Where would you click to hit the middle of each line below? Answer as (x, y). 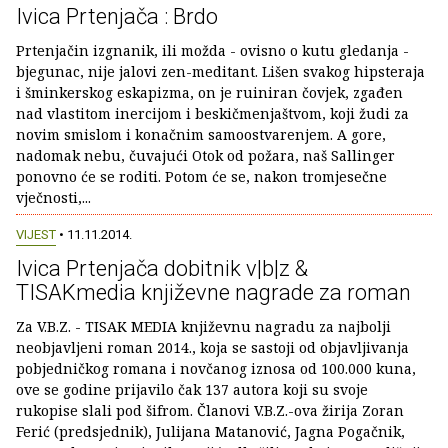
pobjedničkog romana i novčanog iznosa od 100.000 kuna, (216, 368)
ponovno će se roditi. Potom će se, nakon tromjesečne (201, 176)
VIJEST (36, 234)
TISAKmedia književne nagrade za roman (213, 292)
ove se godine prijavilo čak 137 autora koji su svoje (192, 389)
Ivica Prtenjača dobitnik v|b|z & (162, 268)
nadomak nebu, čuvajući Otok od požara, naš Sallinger (205, 155)
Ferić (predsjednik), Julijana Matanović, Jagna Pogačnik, (210, 431)
